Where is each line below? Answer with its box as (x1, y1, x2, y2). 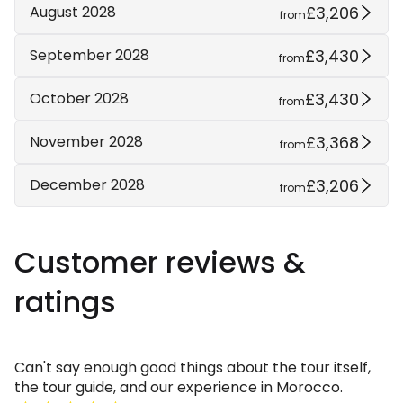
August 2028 (30, 2, 116, 23)
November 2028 (30, 131, 143, 153)
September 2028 (30, 45, 149, 67)
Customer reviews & (14, 242, 305, 283)
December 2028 (30, 175, 145, 196)
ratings (14, 282, 116, 323)
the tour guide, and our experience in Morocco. (14, 377, 343, 399)
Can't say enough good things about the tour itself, (14, 357, 371, 379)
